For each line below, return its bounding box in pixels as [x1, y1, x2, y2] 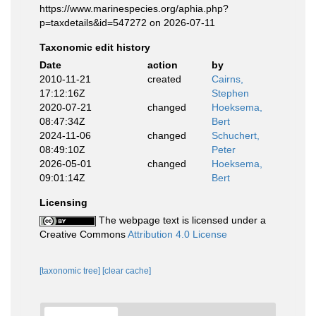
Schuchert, [212, 130, 260, 141]
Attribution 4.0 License [128, 229, 227, 240]
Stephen [212, 87, 249, 99]
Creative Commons [39, 229, 128, 240]
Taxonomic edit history [39, 42, 150, 53]
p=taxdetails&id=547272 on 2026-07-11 [39, 17, 215, 28]
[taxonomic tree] [39, 266, 102, 276]
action [147, 59, 178, 71]
